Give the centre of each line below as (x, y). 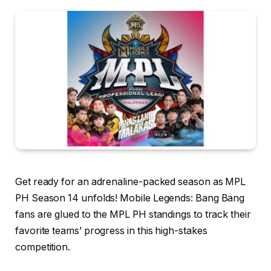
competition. (43, 247)
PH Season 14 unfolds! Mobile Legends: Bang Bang (130, 198)
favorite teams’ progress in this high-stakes (111, 230)
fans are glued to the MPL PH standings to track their (133, 214)
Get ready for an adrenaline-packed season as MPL (131, 181)
